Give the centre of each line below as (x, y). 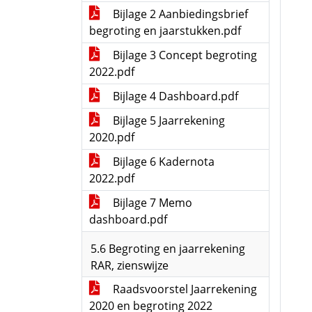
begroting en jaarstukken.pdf (165, 31)
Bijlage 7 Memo (151, 203)
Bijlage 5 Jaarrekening (167, 120)
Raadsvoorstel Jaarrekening (184, 289)
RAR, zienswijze (130, 265)
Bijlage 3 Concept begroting (184, 55)
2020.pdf (112, 137)
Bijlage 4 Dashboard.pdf (174, 96)
